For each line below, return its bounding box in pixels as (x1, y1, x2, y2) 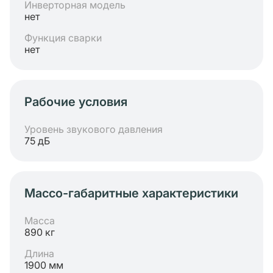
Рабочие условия (24, 94, 127, 109)
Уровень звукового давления (24, 123, 163, 135)
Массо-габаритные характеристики (24, 186, 238, 200)
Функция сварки (24, 32, 102, 44)
